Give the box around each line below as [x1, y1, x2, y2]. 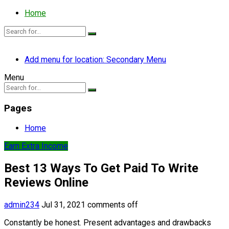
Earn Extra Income [4, 141, 68, 151]
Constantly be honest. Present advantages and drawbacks [4, 218, 211, 228]
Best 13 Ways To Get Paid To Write [4, 161, 198, 176]
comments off [87, 200, 138, 210]
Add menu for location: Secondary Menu [25, 55, 166, 64]
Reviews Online [4, 175, 88, 190]
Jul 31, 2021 [41, 200, 85, 210]
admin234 [4, 200, 39, 210]
